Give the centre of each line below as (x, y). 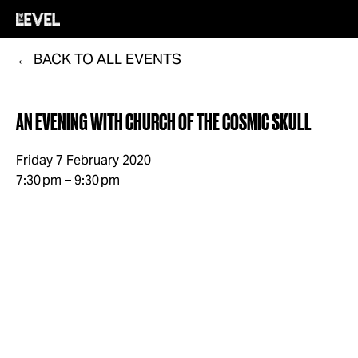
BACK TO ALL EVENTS (107, 59)
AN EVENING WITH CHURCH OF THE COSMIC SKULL (164, 123)
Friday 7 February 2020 (84, 160)
